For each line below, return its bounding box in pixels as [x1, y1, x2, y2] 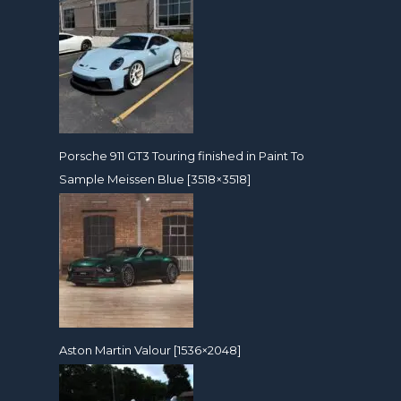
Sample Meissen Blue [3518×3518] [59, 171, 252, 186]
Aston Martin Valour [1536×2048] [59, 343, 242, 357]
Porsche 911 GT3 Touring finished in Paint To [59, 148, 305, 163]
